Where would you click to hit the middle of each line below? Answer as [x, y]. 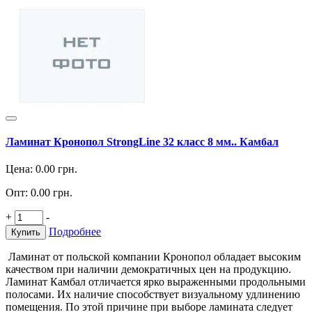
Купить [26, 233]
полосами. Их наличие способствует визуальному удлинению [153, 295]
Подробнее [75, 232]
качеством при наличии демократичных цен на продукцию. [148, 270]
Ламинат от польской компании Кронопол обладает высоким [153, 257]
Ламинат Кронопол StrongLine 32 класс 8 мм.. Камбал [142, 142]
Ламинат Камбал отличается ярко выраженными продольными [156, 282]
